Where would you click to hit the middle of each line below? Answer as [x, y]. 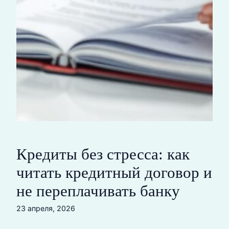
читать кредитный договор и [114, 173]
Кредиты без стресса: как [103, 154]
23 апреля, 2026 [46, 208]
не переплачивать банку [98, 191]
